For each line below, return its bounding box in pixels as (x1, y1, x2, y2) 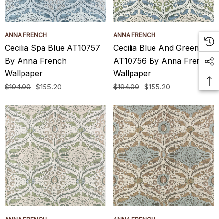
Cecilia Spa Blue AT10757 (5, 43, 100, 53)
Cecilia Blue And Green (113, 43, 199, 53)
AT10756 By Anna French (113, 56, 211, 66)
